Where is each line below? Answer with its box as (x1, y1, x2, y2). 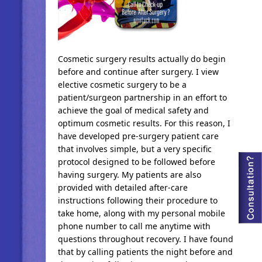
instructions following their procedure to (57, 195, 218, 206)
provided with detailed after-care (57, 182, 188, 193)
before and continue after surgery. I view (57, 66, 219, 77)
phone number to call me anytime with (57, 220, 211, 232)
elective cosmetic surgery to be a (57, 79, 187, 90)
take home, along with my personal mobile (57, 208, 225, 219)
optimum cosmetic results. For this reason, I (57, 118, 230, 129)
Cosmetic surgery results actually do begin (57, 53, 226, 64)
